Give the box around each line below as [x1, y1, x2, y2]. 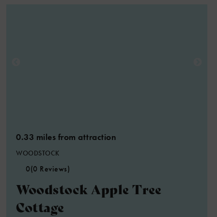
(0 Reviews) [30, 164, 70, 174]
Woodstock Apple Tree [16, 180, 162, 198]
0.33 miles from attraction [16, 131, 117, 142]
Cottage [16, 198, 64, 216]
